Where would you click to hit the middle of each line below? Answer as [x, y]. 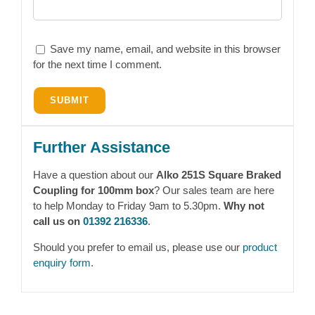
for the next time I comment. [97, 64]
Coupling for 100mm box [93, 190]
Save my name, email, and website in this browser [165, 49]
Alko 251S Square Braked [218, 174]
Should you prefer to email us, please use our [137, 247]
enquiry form [62, 262]
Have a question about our [94, 174]
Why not [244, 205]
